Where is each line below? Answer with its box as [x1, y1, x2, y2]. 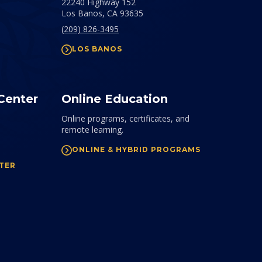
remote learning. [61, 124, 123, 136]
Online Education [61, 92, 168, 106]
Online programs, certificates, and [61, 113, 189, 125]
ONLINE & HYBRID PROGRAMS [72, 145, 201, 154]
